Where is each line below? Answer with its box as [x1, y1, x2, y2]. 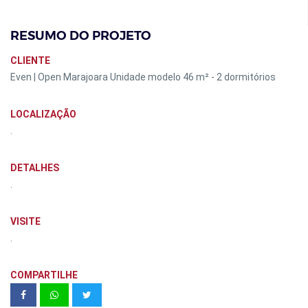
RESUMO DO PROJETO [10, 28, 151, 43]
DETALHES [10, 162, 59, 173]
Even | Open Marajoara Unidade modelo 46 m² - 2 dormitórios [10, 71, 276, 82]
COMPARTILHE [10, 269, 78, 280]
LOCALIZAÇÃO [10, 109, 76, 120]
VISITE [10, 216, 41, 227]
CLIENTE [10, 55, 50, 66]
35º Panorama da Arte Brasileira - [47, 287, 250, 302]
